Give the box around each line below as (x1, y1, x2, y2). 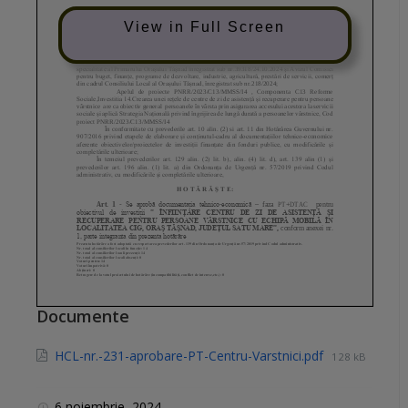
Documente (36, 304, 129, 327)
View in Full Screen (124, 18, 286, 35)
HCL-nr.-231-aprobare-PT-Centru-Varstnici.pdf (55, 346, 327, 364)
